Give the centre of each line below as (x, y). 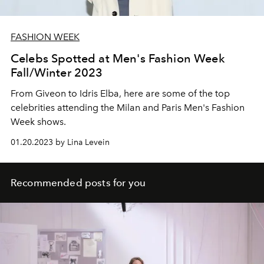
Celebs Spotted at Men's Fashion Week (118, 58)
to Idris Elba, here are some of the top (148, 93)
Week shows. (38, 121)
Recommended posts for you (78, 182)
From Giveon (38, 93)
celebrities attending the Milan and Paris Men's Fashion (128, 107)
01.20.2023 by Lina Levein (60, 142)
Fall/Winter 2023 (57, 72)
